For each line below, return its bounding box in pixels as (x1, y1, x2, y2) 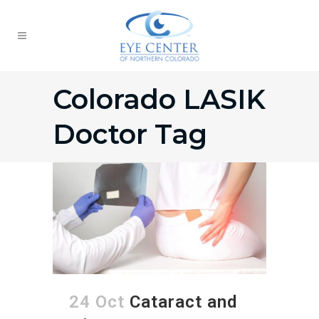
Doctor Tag (53, 117, 207, 151)
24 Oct (69, 291, 125, 312)
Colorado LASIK (53, 83, 266, 116)
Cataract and (130, 291, 237, 312)
